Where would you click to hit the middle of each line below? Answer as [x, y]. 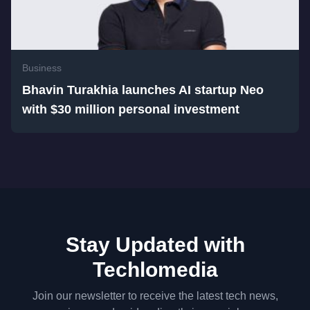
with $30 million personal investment [131, 109]
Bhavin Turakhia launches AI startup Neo [143, 90]
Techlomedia [155, 270]
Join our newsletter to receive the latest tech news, [155, 296]
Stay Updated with [155, 245]
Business [42, 68]
